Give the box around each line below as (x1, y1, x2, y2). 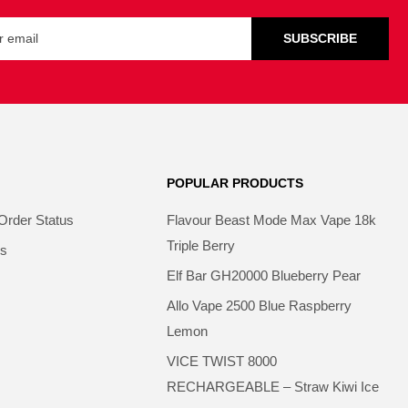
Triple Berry (167, 237, 236, 253)
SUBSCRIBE (282, 31, 357, 46)
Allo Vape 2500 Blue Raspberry (167, 297, 352, 313)
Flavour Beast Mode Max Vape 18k (167, 211, 377, 228)
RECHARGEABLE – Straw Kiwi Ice (167, 378, 380, 394)
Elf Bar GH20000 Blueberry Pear (167, 267, 362, 283)
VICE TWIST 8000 (167, 352, 278, 369)
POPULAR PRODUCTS (167, 175, 304, 190)
